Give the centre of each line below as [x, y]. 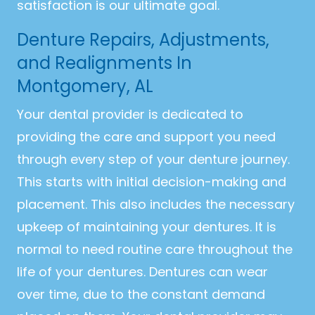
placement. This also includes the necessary [156, 205]
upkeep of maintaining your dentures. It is [147, 227]
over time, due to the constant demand [141, 295]
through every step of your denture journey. [153, 160]
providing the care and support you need [146, 137]
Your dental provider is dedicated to [130, 115]
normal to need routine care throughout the [155, 250]
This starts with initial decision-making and [152, 182]
